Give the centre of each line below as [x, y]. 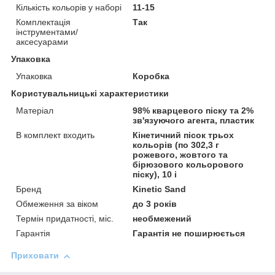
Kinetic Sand [160, 189]
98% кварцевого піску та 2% [193, 111]
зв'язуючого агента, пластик [194, 121]
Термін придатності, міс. [65, 219]
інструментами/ [47, 32]
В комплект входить [55, 135]
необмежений [162, 219]
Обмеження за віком [57, 204]
